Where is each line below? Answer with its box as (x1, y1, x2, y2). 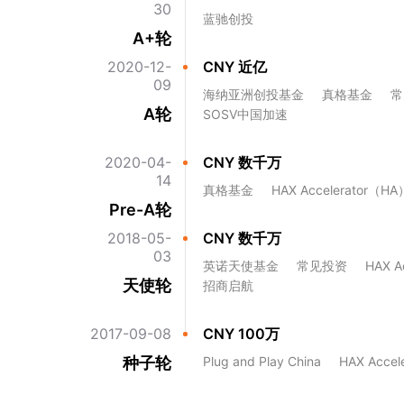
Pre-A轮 (109, 200, 171, 219)
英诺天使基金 (203, 258, 279, 273)
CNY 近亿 (203, 58, 267, 76)
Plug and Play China (203, 353, 321, 369)
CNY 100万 (203, 325, 280, 343)
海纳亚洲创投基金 (203, 87, 304, 102)
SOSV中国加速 (203, 106, 288, 122)
